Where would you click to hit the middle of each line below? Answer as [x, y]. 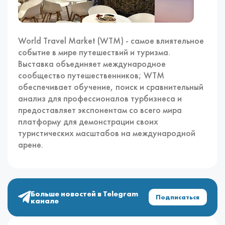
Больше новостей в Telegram [85, 193]
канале [45, 200]
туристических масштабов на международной [107, 133]
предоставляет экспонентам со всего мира [100, 110]
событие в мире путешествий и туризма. [94, 52]
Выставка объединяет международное [92, 64]
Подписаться [178, 197]
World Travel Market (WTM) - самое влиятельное [111, 40]
